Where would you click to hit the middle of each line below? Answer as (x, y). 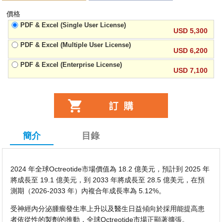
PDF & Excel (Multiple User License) (76, 45)
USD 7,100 (190, 70)
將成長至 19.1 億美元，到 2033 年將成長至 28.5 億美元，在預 (108, 180)
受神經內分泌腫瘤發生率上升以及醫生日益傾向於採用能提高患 (108, 209)
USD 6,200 (190, 51)
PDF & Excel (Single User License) (73, 25)
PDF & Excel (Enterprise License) (71, 65)
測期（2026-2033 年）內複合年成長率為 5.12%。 (88, 191)
